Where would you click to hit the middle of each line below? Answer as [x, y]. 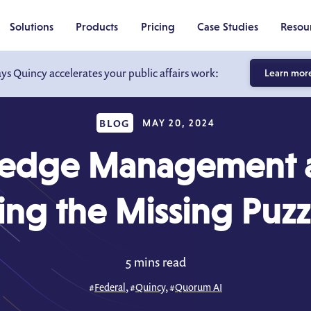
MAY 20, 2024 [179, 123]
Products [97, 26]
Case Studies [227, 26]
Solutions [31, 26]
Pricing [158, 26]
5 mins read [155, 262]
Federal [110, 287]
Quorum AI [199, 287]
